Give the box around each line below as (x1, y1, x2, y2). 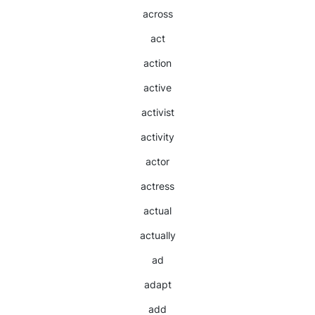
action (143, 57, 172, 69)
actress (141, 180, 174, 192)
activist (141, 106, 174, 118)
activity (141, 131, 174, 143)
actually (139, 229, 176, 241)
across (142, 8, 173, 20)
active (143, 82, 172, 94)
